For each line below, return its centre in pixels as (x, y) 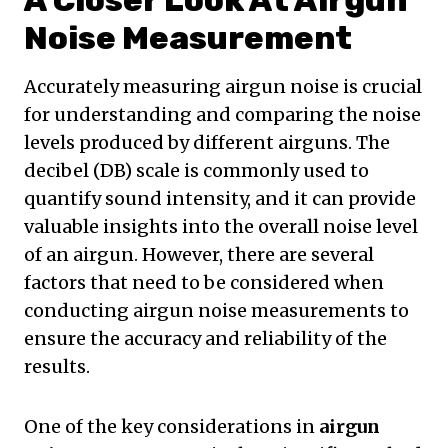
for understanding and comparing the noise (222, 115)
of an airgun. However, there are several (199, 255)
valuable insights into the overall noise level (221, 227)
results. (57, 367)
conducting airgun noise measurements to (216, 311)
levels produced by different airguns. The (207, 143)
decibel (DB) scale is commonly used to (196, 171)
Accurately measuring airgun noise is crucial (223, 87)
